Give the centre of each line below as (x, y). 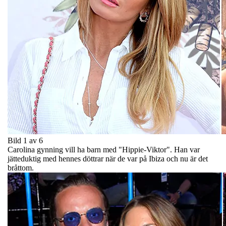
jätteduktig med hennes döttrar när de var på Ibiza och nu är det (108, 158)
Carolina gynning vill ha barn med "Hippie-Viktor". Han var (104, 149)
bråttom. (21, 167)
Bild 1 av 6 (25, 140)
